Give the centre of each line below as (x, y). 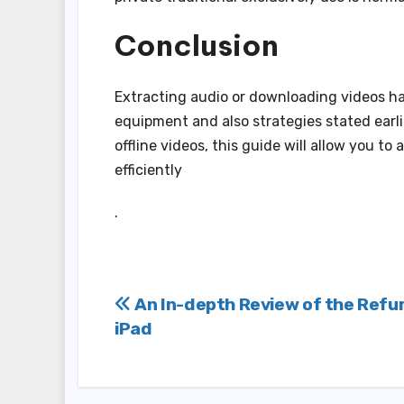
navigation (194, 347)
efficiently (148, 170)
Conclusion (197, 46)
